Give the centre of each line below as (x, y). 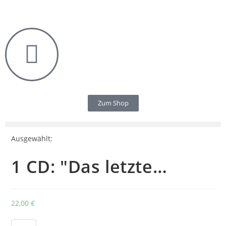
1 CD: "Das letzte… (89, 166)
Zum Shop (113, 103)
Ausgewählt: (32, 138)
